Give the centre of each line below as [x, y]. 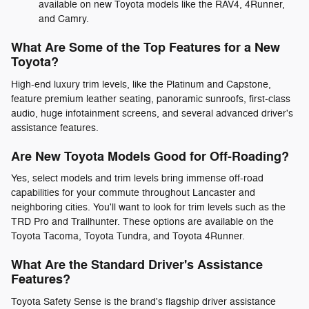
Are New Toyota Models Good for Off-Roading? [150, 157]
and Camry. [64, 19]
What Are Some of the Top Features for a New [146, 48]
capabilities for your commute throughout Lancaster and [133, 193]
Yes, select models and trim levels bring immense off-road [137, 179]
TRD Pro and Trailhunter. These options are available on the [142, 222]
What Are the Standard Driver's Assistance [137, 266]
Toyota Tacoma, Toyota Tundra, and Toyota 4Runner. [128, 237]
